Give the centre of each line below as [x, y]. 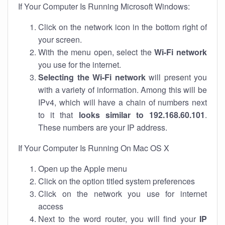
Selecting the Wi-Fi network [92, 77]
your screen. [60, 39]
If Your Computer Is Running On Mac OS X [94, 148]
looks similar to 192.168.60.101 [142, 115]
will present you [176, 77]
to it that [59, 115]
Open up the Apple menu [83, 168]
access [51, 206]
